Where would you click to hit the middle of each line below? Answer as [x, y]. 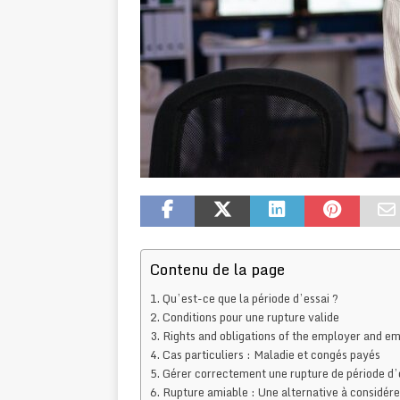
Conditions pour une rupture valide [250, 317]
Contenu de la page [217, 270]
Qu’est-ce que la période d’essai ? [250, 299]
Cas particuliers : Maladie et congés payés [271, 355]
